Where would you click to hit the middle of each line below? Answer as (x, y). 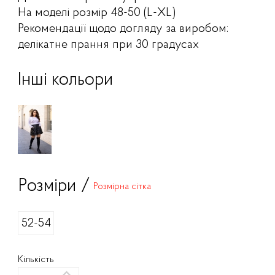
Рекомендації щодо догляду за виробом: (123, 29)
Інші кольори (66, 80)
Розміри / (54, 187)
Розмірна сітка (122, 186)
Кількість (36, 260)
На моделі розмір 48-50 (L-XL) (97, 13)
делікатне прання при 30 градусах (109, 45)
